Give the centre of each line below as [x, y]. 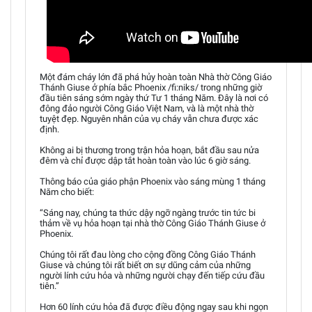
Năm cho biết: [67, 192]
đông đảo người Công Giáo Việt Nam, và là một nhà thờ [147, 108]
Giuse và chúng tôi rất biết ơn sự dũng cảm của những [145, 265]
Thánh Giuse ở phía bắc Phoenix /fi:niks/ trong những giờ [151, 87]
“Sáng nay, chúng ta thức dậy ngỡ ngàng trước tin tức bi [148, 213]
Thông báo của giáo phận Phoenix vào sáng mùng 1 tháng [153, 181]
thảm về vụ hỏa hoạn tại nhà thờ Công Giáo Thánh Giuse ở [153, 223]
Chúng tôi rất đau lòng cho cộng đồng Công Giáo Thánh [148, 255]
